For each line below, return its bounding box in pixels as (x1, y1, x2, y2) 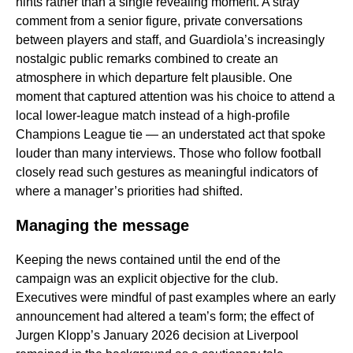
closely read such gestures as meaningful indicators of (16, 165, 318, 180)
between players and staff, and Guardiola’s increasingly (16, 33, 325, 47)
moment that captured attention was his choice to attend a (16, 90, 335, 104)
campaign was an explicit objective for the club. (16, 272, 278, 286)
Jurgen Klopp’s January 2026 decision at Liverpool (16, 329, 299, 343)
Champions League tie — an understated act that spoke (16, 128, 325, 142)
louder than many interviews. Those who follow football (16, 147, 321, 161)
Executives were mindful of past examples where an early (16, 291, 336, 305)
